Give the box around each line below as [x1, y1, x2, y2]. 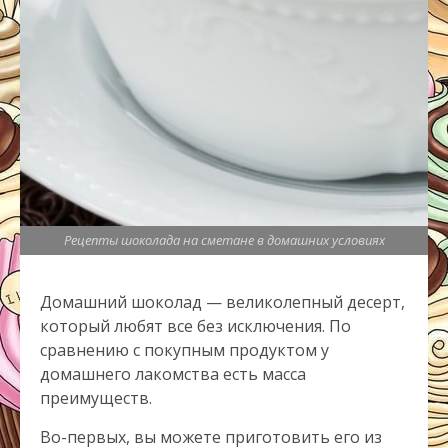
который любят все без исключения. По [40, 315, 351, 338]
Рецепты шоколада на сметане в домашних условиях [63, 231, 385, 250]
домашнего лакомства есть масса [40, 363, 306, 386]
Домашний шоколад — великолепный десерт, [40, 291, 405, 314]
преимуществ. [40, 387, 152, 410]
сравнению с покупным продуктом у [40, 339, 329, 362]
